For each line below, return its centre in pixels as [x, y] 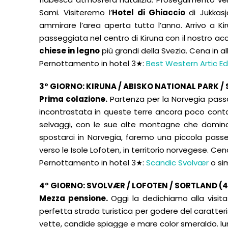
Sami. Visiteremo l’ [76, 12]
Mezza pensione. [74, 198]
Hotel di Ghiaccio [151, 12]
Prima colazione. [75, 99]
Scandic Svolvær [178, 163]
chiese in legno [69, 51]
